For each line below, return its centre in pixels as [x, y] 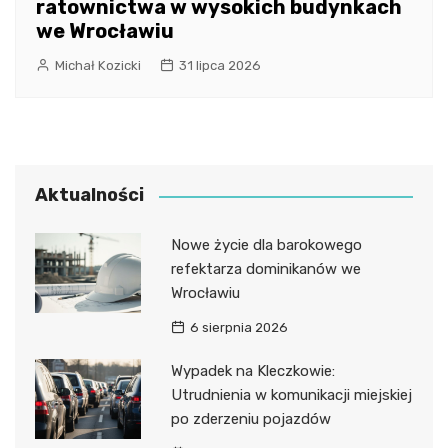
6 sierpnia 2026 [238, 328]
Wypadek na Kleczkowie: [252, 371]
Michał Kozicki [98, 66]
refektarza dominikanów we [265, 269]
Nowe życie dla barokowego [266, 245]
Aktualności [89, 195]
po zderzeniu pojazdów [250, 419]
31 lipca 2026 [220, 66]
